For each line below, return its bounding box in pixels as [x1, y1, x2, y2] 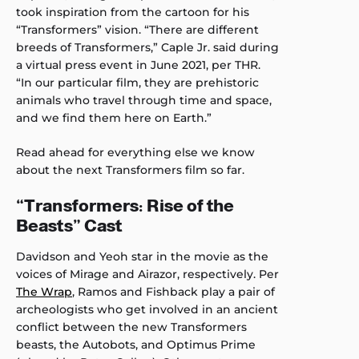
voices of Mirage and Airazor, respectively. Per [16, 267, 279, 282]
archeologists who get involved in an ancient [16, 302, 278, 317]
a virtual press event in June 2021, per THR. [16, 58, 260, 73]
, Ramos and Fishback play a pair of [72, 284, 275, 300]
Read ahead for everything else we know [16, 145, 255, 160]
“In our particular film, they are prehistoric [16, 75, 259, 91]
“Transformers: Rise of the [16, 196, 235, 216]
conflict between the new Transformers [16, 320, 247, 335]
